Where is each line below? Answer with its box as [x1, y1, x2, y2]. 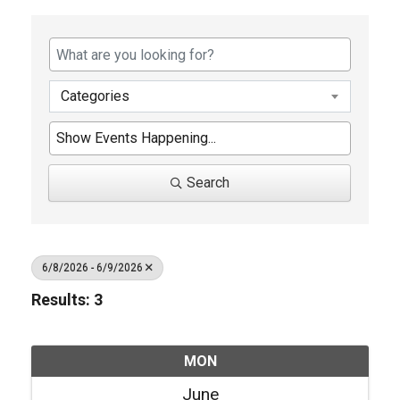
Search [186, 174, 229, 191]
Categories [61, 87, 129, 104]
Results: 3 [31, 290, 103, 309]
